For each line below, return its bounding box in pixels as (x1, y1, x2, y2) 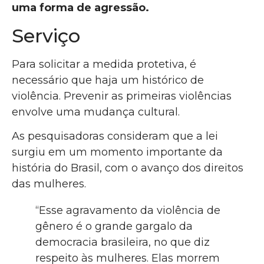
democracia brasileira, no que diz (35, 236, 210, 249)
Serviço (12, 24, 80, 47)
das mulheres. (12, 177, 86, 191)
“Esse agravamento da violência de (35, 204, 220, 217)
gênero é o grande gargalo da (35, 220, 193, 233)
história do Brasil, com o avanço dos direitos (12, 161, 243, 175)
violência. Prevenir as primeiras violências (12, 89, 232, 103)
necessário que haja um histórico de (12, 73, 204, 87)
